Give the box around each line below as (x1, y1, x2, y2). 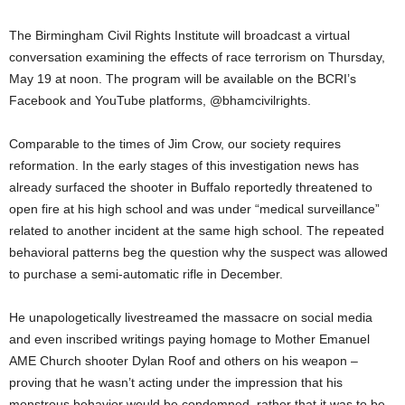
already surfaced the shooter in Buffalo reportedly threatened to (9, 179, 372, 194)
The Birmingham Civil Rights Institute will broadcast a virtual (9, 27, 350, 42)
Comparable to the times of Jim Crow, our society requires (9, 136, 341, 151)
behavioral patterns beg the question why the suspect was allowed (9, 244, 388, 259)
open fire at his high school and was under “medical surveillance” (9, 201, 380, 216)
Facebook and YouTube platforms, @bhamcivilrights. (9, 92, 311, 108)
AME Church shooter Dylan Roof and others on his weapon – (9, 353, 358, 368)
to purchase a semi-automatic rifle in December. (9, 266, 283, 281)
